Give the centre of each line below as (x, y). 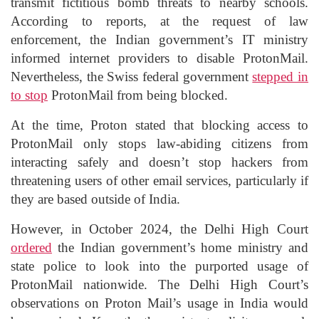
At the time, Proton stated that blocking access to (159, 125)
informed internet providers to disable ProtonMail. (159, 58)
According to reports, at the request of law (159, 21)
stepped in (281, 76)
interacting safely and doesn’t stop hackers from (159, 162)
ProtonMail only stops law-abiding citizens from (159, 143)
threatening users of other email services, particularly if (159, 180)
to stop (29, 95)
